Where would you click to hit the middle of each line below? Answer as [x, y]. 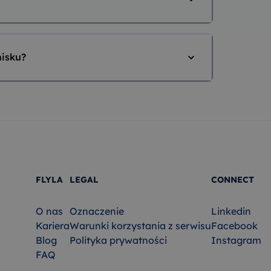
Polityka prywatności [118, 240]
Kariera [53, 226]
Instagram [236, 240]
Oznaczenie [97, 211]
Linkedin [231, 211]
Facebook [234, 226]
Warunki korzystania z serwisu [140, 226]
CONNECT [233, 179]
